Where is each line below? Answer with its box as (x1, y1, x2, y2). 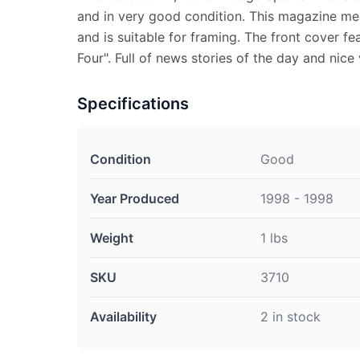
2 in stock (260, 309, 321, 325)
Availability (90, 309, 157, 325)
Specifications (77, 94, 189, 113)
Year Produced (90, 190, 179, 207)
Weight (90, 230, 133, 246)
